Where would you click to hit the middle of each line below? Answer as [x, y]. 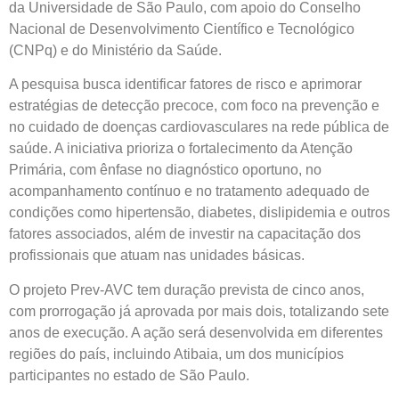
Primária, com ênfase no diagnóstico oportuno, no [165, 170]
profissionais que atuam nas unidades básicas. [157, 256]
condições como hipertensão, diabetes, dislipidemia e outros [199, 213]
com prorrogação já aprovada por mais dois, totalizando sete [199, 311]
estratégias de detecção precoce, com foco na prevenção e [194, 106]
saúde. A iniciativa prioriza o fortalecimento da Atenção [181, 149]
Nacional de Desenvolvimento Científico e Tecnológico [182, 28]
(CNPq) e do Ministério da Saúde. [115, 50]
